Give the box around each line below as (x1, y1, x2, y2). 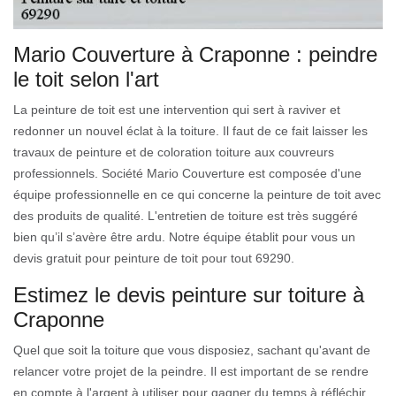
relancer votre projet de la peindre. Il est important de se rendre (13, 364, 369, 379)
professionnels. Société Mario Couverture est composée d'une (13, 166, 362, 181)
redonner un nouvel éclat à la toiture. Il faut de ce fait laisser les (13, 124, 368, 139)
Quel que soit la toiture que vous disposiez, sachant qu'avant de (13, 343, 370, 358)
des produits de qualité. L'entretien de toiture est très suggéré (13, 209, 358, 224)
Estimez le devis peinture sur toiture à (13, 283, 364, 308)
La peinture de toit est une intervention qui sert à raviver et (13, 103, 340, 118)
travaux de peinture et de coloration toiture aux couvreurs (13, 145, 334, 160)
